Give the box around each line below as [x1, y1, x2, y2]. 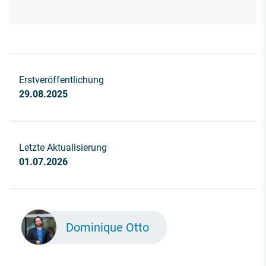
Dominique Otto [66, 220, 150, 235]
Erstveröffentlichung [19, 74, 104, 85]
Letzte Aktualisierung [19, 141, 107, 153]
